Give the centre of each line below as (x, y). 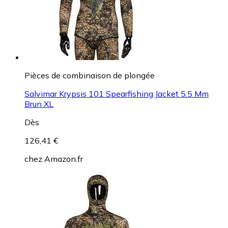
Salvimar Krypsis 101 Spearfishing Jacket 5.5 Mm (117, 93)
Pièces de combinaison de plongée (90, 75)
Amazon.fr (64, 159)
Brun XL (39, 104)
